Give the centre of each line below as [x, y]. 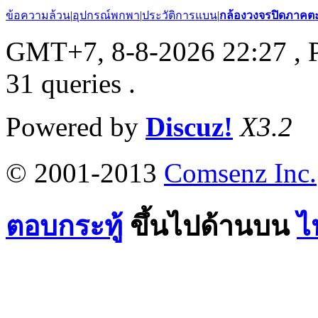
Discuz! [189, 126]
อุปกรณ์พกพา [106, 15]
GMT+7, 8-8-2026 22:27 [146, 51]
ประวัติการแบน [180, 15]
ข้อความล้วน [38, 15]
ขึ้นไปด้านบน [210, 226]
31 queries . [71, 83]
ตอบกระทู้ [64, 226]
